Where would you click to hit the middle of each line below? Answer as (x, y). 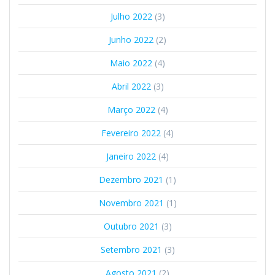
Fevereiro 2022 (131, 133)
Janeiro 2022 (131, 157)
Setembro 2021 (131, 250)
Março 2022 (131, 110)
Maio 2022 (131, 63)
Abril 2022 (131, 87)
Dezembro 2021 (131, 180)
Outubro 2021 (131, 227)
